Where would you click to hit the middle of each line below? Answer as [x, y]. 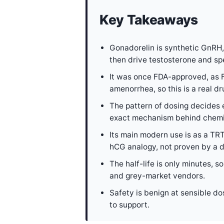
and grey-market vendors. [157, 175]
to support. [129, 204]
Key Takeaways [149, 19]
